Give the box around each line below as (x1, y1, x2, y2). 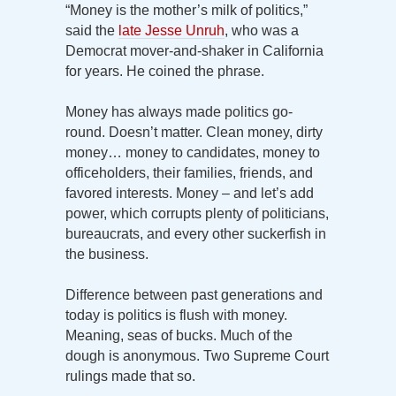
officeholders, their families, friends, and (65, 164, 313, 180)
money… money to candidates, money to (65, 144, 320, 160)
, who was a (225, 22, 299, 38)
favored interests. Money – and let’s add (65, 185, 314, 201)
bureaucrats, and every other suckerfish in (65, 225, 326, 241)
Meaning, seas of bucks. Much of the (65, 327, 293, 343)
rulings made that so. (65, 368, 195, 384)
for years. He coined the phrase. (65, 63, 264, 79)
